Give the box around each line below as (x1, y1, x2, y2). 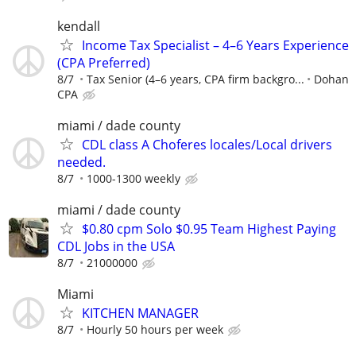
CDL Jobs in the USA (57, 238, 175, 256)
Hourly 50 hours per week (87, 322, 223, 338)
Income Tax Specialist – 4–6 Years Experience (82, 36, 349, 54)
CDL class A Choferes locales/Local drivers (82, 136, 332, 153)
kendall (57, 17, 100, 35)
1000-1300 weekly (87, 171, 180, 186)
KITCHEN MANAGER (82, 304, 199, 323)
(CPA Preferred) (57, 53, 150, 72)
